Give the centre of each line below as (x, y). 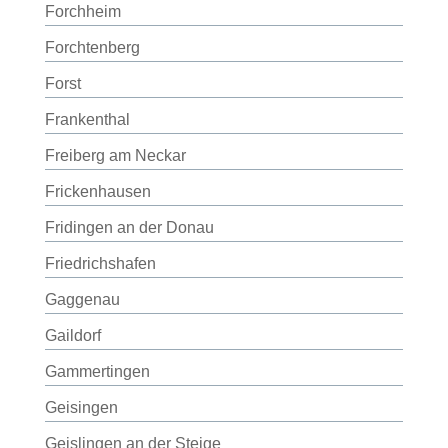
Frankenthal (87, 119)
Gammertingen (97, 371)
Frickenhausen (97, 191)
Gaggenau (82, 299)
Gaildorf (72, 335)
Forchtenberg (92, 47)
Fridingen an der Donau (129, 227)
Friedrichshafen (100, 263)
